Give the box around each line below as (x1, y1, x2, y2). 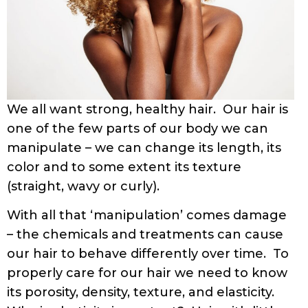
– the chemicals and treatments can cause (7, 226, 283, 242)
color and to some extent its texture (7, 159, 241, 175)
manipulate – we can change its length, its (7, 140, 281, 155)
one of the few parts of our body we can (7, 120, 268, 136)
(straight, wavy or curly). (7, 178, 166, 194)
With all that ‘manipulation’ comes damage (7, 207, 287, 223)
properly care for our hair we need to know (7, 265, 287, 280)
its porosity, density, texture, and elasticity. (7, 284, 278, 300)
